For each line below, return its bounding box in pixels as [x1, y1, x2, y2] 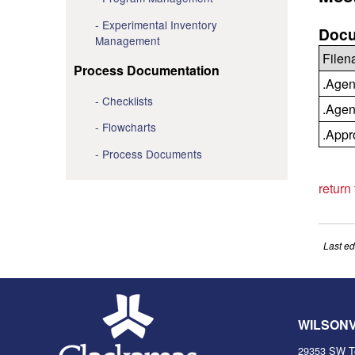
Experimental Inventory [101, 16, 217, 32]
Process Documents [101, 145, 202, 162]
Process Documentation [73, 60, 219, 79]
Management [94, 32, 160, 48]
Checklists [101, 92, 153, 109]
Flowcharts [101, 119, 156, 136]
